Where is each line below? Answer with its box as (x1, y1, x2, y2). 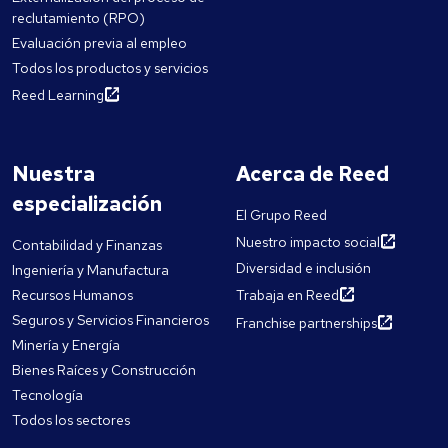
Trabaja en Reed (236, 286, 339, 305)
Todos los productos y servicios (12, 59, 208, 78)
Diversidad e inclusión (236, 259, 371, 278)
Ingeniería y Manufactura (12, 261, 169, 280)
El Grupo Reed (236, 206, 327, 225)
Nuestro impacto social (236, 233, 380, 252)
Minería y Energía (12, 336, 120, 355)
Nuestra (12, 161, 95, 188)
